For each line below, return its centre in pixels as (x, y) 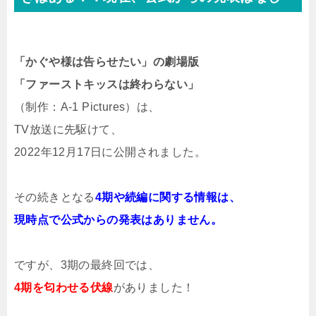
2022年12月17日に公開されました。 (110, 152)
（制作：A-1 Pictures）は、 (87, 107)
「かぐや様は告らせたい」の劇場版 (107, 62)
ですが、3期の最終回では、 (87, 265)
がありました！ (154, 288)
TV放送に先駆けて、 (68, 130)
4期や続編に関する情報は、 (168, 197)
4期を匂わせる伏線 (64, 288)
